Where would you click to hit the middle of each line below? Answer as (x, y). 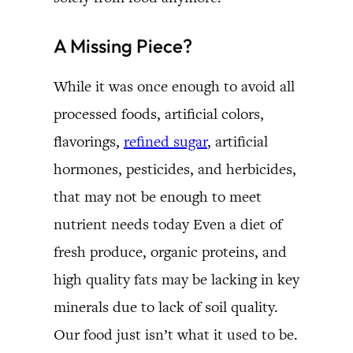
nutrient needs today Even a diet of (168, 224)
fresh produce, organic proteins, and (170, 251)
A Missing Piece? (123, 45)
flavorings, (89, 141)
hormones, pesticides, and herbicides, (175, 169)
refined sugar (165, 141)
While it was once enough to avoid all (174, 86)
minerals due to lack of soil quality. (166, 307)
